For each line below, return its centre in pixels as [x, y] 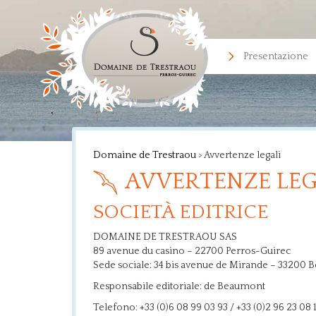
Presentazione [275, 56]
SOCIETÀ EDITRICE [181, 212]
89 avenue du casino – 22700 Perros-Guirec [192, 251]
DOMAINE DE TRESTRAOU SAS [165, 237]
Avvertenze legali [242, 155]
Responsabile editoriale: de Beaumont [179, 286]
